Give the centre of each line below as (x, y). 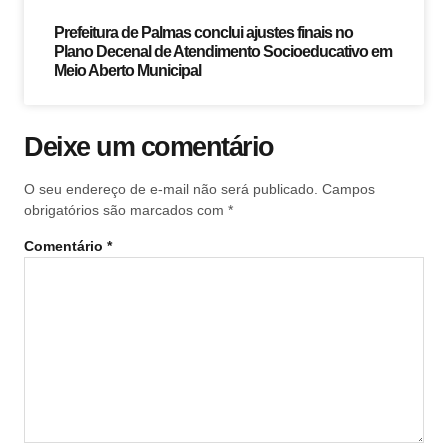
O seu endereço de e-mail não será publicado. (171, 188)
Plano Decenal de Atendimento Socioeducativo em (223, 51)
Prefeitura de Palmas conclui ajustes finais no (203, 32)
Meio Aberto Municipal (127, 70)
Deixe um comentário (149, 146)
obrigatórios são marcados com (126, 209)
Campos (348, 188)
